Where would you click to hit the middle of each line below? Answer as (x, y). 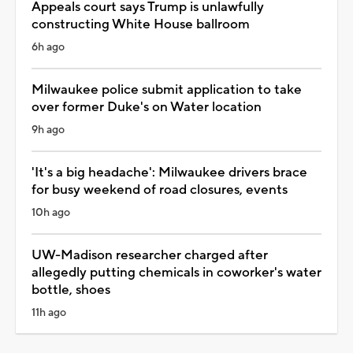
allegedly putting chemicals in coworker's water (176, 272)
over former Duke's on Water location (147, 107)
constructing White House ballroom (141, 24)
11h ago (49, 312)
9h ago (48, 130)
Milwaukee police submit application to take (167, 89)
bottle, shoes (71, 290)
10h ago (51, 212)
